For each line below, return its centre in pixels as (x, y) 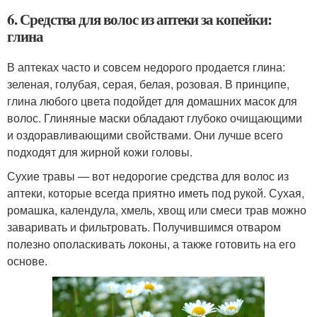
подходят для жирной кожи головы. (100, 152)
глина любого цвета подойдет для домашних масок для (152, 101)
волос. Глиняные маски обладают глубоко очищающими (155, 118)
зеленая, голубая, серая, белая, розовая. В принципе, (148, 84)
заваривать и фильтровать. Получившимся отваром (144, 227)
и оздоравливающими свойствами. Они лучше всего (145, 135)
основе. (27, 261)
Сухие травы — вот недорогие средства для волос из (148, 176)
